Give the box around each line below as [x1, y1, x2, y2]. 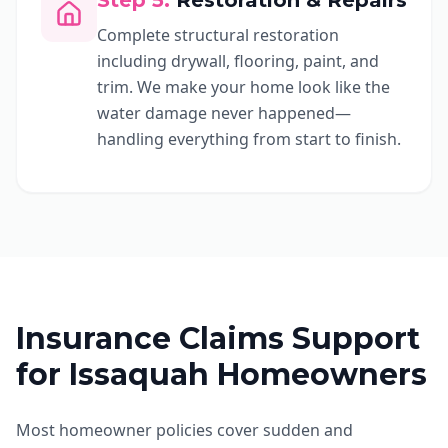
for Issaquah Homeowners [16, 356, 427, 393]
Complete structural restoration [97, 24, 339, 46]
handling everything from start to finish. [97, 128, 401, 150]
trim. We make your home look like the [97, 76, 390, 98]
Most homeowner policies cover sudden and [16, 419, 353, 441]
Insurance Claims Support [16, 320, 420, 357]
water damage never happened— [97, 102, 351, 124]
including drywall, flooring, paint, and [97, 50, 379, 72]
